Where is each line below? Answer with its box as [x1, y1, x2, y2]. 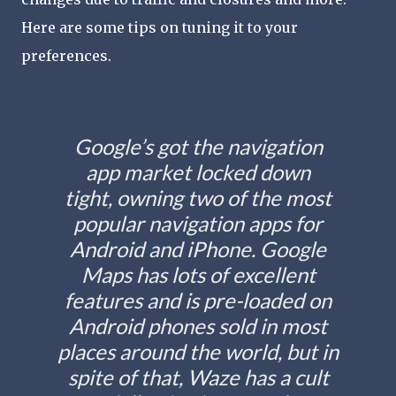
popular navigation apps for [73, 210, 323, 236]
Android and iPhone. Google [70, 236, 326, 262]
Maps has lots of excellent [80, 262, 316, 287]
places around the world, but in [57, 339, 339, 364]
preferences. [21, 47, 111, 65]
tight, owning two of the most [65, 185, 331, 210]
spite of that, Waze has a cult [67, 364, 329, 390]
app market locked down [86, 159, 310, 185]
